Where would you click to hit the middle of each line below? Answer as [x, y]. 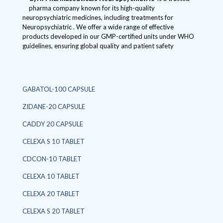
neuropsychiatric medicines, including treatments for [98, 17]
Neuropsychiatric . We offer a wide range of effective [98, 27]
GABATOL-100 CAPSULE [59, 89]
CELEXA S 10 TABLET [54, 141]
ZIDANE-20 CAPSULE [54, 107]
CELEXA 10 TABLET [51, 176]
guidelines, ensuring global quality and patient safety [98, 46]
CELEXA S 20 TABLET [54, 211]
